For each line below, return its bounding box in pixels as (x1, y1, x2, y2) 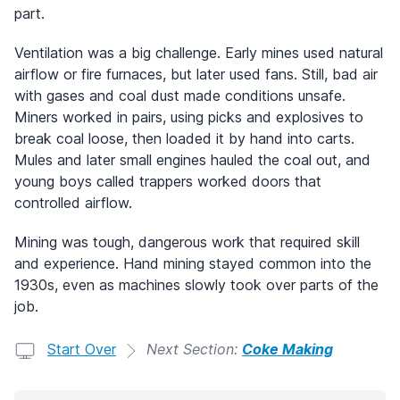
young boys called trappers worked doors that (14, 171, 321, 190)
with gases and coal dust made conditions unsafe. (14, 86, 346, 104)
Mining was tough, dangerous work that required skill (14, 232, 360, 251)
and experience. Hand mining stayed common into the (14, 254, 371, 272)
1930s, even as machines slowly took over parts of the (14, 275, 379, 294)
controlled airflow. (14, 193, 132, 212)
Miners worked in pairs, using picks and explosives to (14, 107, 363, 126)
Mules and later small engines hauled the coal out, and (14, 150, 371, 169)
